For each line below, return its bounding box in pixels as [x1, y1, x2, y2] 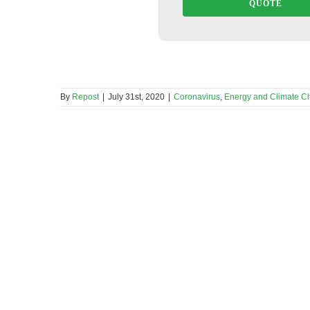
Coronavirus [174, 92, 220, 102]
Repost [72, 92, 99, 102]
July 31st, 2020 [108, 92, 165, 102]
